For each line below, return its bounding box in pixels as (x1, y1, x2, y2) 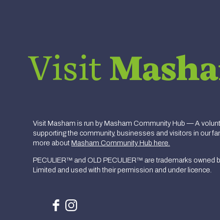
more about (33, 139, 72, 147)
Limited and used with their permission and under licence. (33, 165, 212, 174)
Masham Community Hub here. (71, 139, 170, 147)
